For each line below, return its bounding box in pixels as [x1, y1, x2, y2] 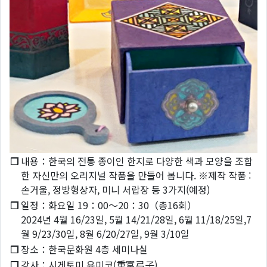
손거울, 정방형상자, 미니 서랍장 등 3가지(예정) [21, 182, 210, 197]
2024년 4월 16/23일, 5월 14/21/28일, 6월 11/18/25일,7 [21, 212, 252, 227]
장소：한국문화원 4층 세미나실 [21, 242, 148, 257]
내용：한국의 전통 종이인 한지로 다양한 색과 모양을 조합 [21, 154, 253, 169]
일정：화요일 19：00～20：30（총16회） [21, 198, 197, 213]
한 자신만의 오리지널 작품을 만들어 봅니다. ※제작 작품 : [21, 168, 251, 183]
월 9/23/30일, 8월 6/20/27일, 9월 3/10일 [21, 226, 190, 241]
